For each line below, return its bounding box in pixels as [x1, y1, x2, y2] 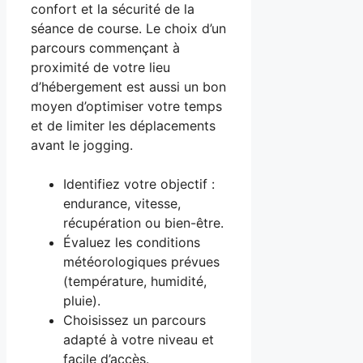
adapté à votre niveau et [63, 331, 214, 348]
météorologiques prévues [63, 254, 220, 271]
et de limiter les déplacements [31, 117, 216, 135]
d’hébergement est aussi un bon [31, 79, 226, 96]
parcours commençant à [31, 40, 180, 57]
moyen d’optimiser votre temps [31, 98, 222, 115]
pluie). [63, 293, 100, 310]
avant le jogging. [31, 137, 133, 154]
